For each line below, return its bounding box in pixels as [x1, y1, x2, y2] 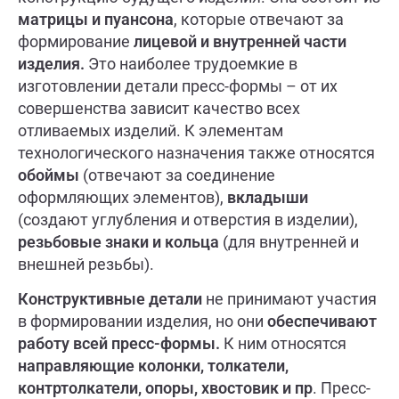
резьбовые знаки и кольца [18, 232, 219, 252]
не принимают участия [202, 289, 377, 309]
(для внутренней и [219, 232, 359, 252]
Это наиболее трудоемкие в [85, 54, 297, 74]
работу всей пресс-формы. [18, 334, 220, 354]
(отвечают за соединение [79, 166, 275, 185]
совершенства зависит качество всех [18, 99, 300, 118]
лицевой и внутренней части [134, 32, 346, 52]
